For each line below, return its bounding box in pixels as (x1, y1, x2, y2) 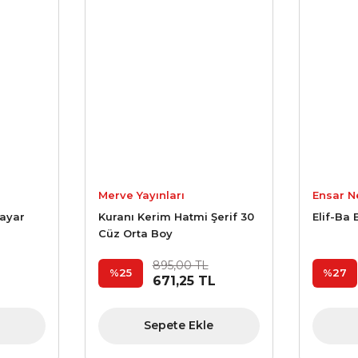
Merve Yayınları (97, 188, 185, 201)
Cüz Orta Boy (97, 226, 173, 240)
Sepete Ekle (144, 318, 214, 333)
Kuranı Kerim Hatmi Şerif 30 (97, 209, 254, 223)
